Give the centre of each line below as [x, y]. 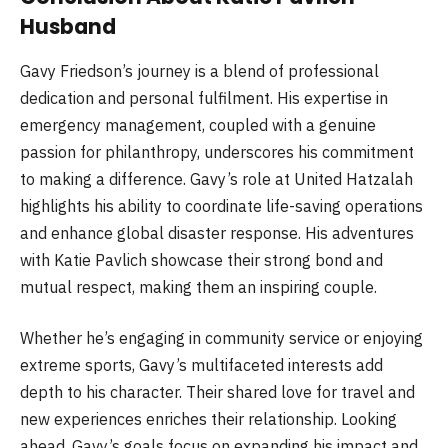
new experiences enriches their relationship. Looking [208, 419]
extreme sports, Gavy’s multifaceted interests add [201, 365]
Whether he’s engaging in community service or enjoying [221, 338]
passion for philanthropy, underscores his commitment [217, 151]
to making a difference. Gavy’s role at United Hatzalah [216, 178]
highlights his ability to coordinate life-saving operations [221, 205]
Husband [68, 27]
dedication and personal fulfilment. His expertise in [204, 97]
